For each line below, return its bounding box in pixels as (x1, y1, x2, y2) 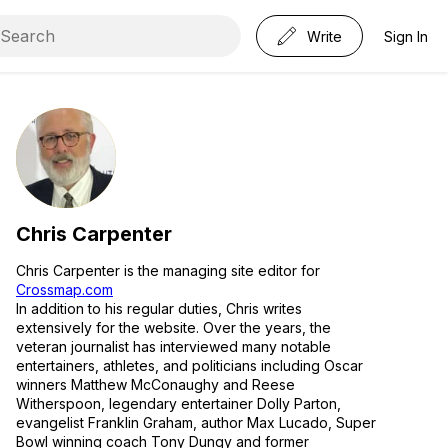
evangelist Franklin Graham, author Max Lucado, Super (16, 414, 376, 431)
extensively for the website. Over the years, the (16, 319, 331, 336)
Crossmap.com (16, 281, 113, 298)
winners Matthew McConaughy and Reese (16, 376, 295, 393)
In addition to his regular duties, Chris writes (16, 300, 302, 317)
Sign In (384, 27, 428, 45)
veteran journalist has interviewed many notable (16, 338, 331, 355)
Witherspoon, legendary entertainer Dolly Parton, (16, 395, 341, 412)
